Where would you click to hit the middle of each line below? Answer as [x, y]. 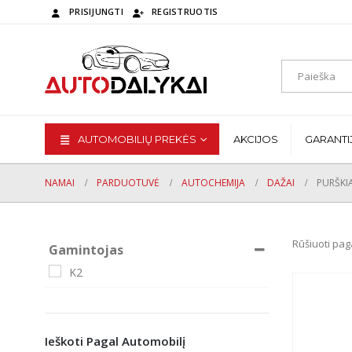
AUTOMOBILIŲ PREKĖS [137, 139]
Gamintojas [86, 250]
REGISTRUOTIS [185, 11]
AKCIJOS [256, 139]
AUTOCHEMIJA [213, 183]
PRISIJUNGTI [97, 11]
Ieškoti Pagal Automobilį [115, 341]
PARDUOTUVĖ [128, 183]
